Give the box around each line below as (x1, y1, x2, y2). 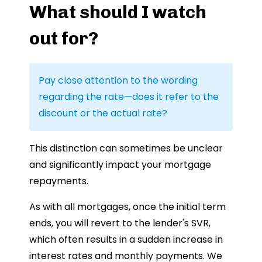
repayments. (29, 174, 88, 188)
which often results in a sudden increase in (29, 232, 223, 246)
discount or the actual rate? (39, 106, 167, 120)
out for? (29, 27, 98, 49)
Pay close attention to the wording (39, 73, 198, 87)
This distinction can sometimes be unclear (29, 141, 223, 155)
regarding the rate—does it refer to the (39, 89, 219, 104)
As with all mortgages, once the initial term (29, 199, 226, 213)
